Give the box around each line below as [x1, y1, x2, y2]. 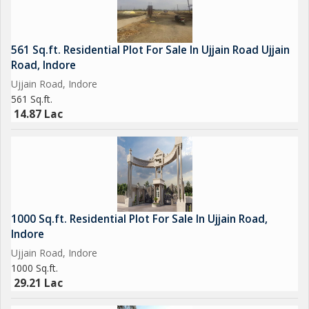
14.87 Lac [14, 107, 63, 121]
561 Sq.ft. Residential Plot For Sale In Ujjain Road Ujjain [11, 43, 290, 57]
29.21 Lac [14, 276, 63, 290]
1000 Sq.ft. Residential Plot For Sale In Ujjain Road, [11, 212, 268, 226]
